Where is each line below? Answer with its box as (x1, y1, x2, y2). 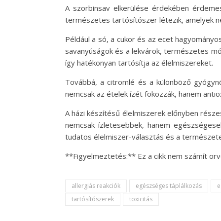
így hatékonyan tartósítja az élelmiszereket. (65, 58, 213, 68)
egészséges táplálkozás (136, 182, 202, 190)
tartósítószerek (72, 195, 114, 203)
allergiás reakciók (72, 182, 120, 190)
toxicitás (129, 195, 152, 203)
